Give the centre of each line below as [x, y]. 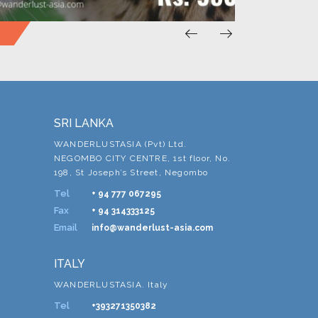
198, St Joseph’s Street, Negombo [131, 172]
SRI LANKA [84, 123]
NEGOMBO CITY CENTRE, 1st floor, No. [142, 158]
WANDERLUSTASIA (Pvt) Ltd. [120, 144]
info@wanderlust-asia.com [152, 228]
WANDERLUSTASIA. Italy [111, 285]
